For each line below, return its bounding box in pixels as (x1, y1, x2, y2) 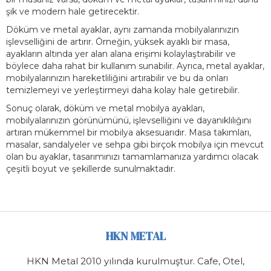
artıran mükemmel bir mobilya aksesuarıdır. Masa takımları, (6, 127, 251, 138)
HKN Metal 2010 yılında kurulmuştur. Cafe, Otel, (27, 255, 244, 267)
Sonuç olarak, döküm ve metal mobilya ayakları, (6, 103, 204, 114)
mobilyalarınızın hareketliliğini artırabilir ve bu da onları (6, 73, 228, 83)
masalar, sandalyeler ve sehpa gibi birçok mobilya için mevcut (6, 139, 264, 150)
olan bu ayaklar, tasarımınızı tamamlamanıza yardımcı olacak (6, 151, 258, 162)
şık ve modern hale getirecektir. (6, 6, 139, 17)
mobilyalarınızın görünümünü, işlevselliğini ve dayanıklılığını (6, 115, 251, 126)
